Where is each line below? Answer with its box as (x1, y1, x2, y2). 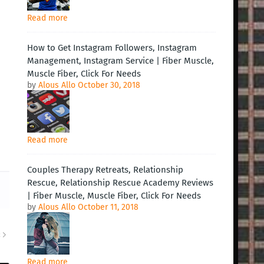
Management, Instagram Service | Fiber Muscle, (27, 55, 214, 66)
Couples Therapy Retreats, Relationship (27, 164, 183, 175)
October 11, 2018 (78, 202, 138, 212)
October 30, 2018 (78, 80, 140, 90)
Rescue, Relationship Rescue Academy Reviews (27, 177, 213, 188)
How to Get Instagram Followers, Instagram (27, 42, 197, 53)
